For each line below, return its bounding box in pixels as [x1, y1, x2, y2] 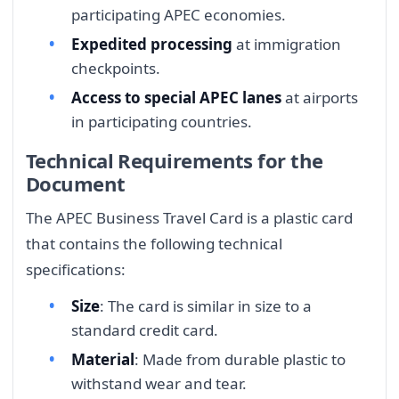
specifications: [26, 258, 126, 280]
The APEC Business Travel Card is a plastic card [26, 207, 353, 228]
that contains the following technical [26, 232, 282, 254]
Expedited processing [71, 33, 232, 54]
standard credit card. [71, 319, 218, 340]
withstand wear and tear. [71, 373, 247, 395]
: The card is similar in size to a [100, 295, 312, 316]
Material [71, 349, 134, 370]
